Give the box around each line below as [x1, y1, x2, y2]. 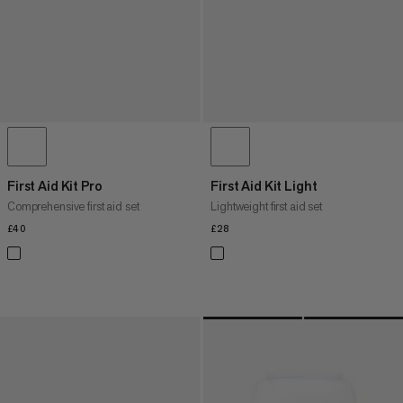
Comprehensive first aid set [7, 198, 139, 214]
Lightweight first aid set [210, 198, 322, 214]
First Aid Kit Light [210, 176, 318, 194]
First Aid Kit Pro [7, 176, 103, 194]
